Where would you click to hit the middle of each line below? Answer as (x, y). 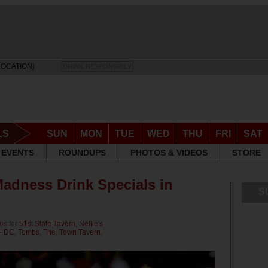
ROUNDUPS (82, 153)
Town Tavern (80, 232)
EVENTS (18, 153)
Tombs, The (37, 232)
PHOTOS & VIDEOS (169, 153)
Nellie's (91, 224)
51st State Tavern (47, 224)
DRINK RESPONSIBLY (97, 66)
